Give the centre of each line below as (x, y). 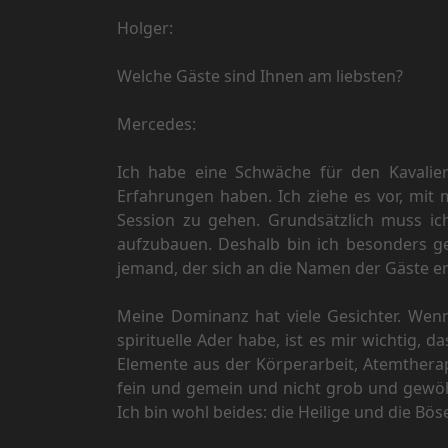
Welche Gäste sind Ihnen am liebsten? (260, 76)
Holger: (145, 28)
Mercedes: (156, 124)
